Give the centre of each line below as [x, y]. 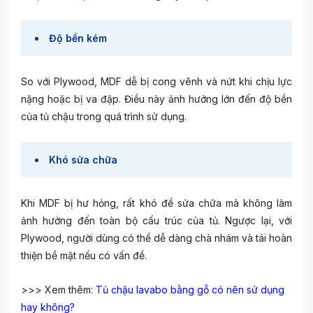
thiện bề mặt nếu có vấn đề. [84, 255]
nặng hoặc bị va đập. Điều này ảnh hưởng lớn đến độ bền [156, 99]
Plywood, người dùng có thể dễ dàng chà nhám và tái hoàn [156, 238]
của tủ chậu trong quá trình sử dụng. [104, 116]
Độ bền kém [78, 38]
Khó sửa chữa [83, 159]
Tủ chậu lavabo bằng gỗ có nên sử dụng [190, 289]
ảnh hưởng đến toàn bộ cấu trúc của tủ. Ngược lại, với [156, 220]
